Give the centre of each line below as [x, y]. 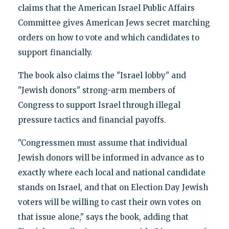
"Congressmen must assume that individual [102, 143]
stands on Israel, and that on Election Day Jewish [113, 187]
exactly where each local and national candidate [111, 172]
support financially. [55, 52]
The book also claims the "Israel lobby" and [102, 75]
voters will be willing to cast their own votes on [109, 202]
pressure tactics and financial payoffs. [92, 120]
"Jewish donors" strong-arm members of [96, 90]
